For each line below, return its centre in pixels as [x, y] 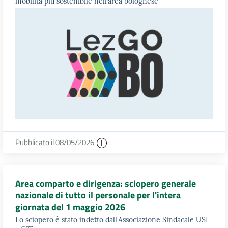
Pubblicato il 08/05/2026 [55, 142]
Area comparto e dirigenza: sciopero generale [106, 184]
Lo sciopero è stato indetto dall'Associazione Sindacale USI [112, 220]
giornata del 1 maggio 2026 [70, 207]
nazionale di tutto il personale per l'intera [98, 195]
